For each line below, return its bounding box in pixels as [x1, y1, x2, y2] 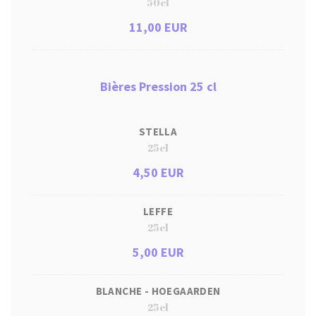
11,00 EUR [128, 19, 188, 35]
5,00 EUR [132, 244, 184, 260]
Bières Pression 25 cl [99, 78, 217, 95]
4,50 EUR [132, 164, 184, 181]
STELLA [138, 125, 178, 138]
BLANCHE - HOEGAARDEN [95, 284, 221, 298]
